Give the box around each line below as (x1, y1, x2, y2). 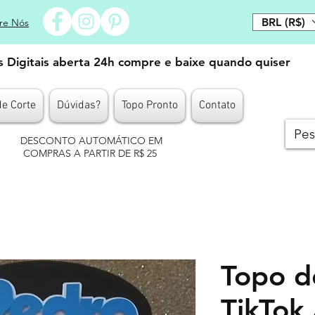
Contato (199, 98, 236, 112)
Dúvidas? (57, 98, 101, 112)
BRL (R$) (262, 15, 305, 29)
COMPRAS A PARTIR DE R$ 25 (23, 147, 160, 160)
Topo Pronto (122, 98, 178, 112)
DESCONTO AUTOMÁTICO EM (20, 134, 162, 147)
